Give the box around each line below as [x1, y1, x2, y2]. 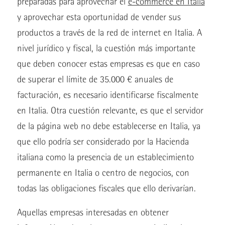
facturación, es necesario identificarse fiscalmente [17, 89, 198, 100]
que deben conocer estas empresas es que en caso [17, 58, 200, 69]
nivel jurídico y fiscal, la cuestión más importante [17, 43, 195, 54]
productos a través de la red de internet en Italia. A [17, 27, 202, 38]
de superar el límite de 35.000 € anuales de [17, 74, 173, 85]
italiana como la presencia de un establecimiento [17, 152, 194, 163]
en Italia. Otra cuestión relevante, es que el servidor [17, 105, 203, 116]
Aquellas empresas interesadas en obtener [17, 206, 169, 217]
